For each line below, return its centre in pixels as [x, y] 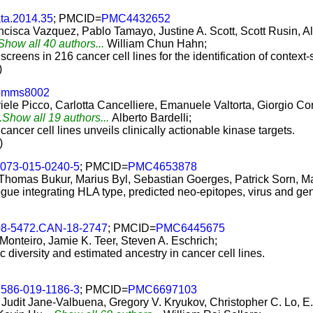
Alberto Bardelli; [152, 118]
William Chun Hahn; [157, 44]
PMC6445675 [190, 228]
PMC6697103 [162, 290]
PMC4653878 [162, 167]
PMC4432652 [136, 19]
